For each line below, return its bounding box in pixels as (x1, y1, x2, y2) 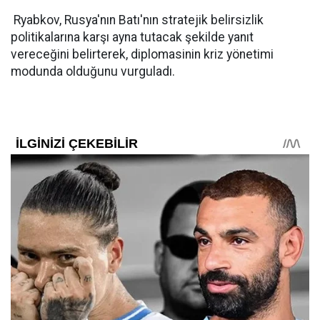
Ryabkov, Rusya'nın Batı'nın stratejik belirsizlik (11, 13, 264, 27)
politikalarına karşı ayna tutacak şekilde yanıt (11, 30, 254, 44)
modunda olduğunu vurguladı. (11, 64, 175, 79)
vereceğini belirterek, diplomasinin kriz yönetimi (11, 47, 274, 61)
